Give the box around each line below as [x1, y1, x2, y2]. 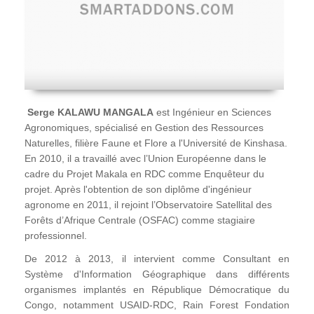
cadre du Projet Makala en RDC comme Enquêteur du [25, 168, 264, 179]
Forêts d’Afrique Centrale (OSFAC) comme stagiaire [25, 214, 255, 226]
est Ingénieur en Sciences [153, 106, 271, 118]
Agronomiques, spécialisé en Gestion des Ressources [25, 121, 264, 133]
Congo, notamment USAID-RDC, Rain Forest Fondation [25, 299, 289, 310]
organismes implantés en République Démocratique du [25, 283, 289, 295]
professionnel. [25, 229, 90, 241]
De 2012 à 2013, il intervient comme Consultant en [25, 252, 289, 264]
